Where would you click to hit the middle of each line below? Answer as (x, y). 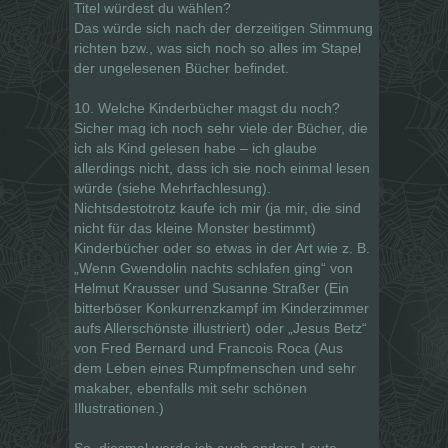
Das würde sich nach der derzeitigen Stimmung (223, 27)
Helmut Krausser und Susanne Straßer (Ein (211, 287)
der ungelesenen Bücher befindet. (181, 67)
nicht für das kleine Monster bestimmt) (195, 227)
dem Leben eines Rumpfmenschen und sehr (215, 367)
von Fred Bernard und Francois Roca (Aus (208, 347)
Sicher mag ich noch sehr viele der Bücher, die (221, 127)
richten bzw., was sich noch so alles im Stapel (217, 47)
